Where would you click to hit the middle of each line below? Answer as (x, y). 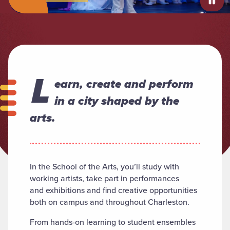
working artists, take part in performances (104, 179)
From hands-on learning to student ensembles (112, 222)
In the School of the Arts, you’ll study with (104, 167)
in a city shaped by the (117, 101)
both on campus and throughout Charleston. (110, 202)
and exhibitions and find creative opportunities (113, 190)
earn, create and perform (124, 84)
